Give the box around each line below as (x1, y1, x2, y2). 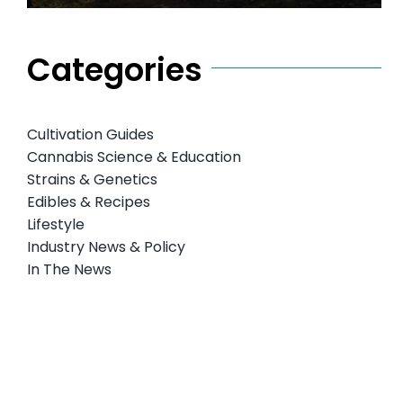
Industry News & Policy (26, 236, 185, 257)
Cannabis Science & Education (26, 146, 241, 167)
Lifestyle (26, 213, 85, 235)
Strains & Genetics (26, 168, 157, 190)
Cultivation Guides (26, 123, 154, 145)
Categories (26, 47, 202, 92)
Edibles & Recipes (26, 191, 150, 212)
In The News (26, 258, 112, 280)
